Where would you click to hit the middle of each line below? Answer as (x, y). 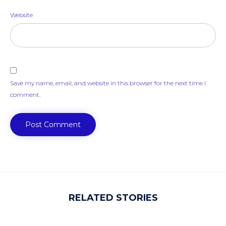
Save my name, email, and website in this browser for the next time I (108, 83)
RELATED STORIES (113, 197)
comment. (25, 94)
